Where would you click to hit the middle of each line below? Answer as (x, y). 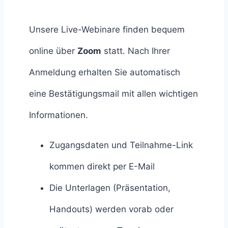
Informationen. (59, 115)
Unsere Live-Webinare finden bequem (107, 29)
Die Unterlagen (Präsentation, (110, 188)
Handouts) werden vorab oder (111, 209)
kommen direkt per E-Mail (102, 166)
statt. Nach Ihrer (136, 51)
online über (53, 51)
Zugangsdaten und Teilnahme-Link (121, 145)
